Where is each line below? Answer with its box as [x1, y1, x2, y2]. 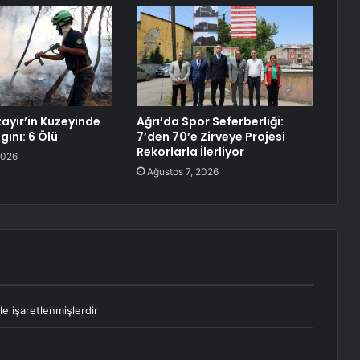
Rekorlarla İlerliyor [136, 144, 244, 161]
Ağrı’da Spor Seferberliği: [136, 113, 284, 130]
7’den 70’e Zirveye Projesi [136, 129, 285, 145]
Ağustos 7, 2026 [146, 166, 219, 178]
